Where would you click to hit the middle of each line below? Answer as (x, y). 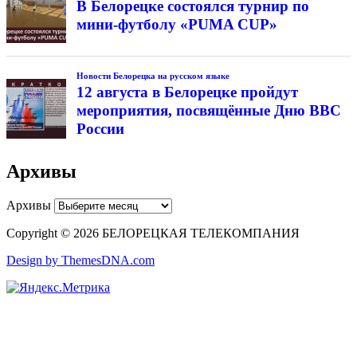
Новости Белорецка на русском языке (153, 76)
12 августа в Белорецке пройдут (187, 92)
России (100, 128)
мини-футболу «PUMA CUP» (177, 24)
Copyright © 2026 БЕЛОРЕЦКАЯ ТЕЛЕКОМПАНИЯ (153, 233)
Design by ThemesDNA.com (80, 261)
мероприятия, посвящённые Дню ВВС (208, 110)
